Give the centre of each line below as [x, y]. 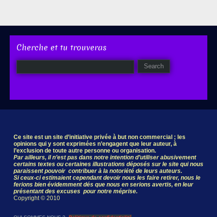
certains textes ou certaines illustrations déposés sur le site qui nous [108, 164]
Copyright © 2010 [37, 198]
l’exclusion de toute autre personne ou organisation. [85, 151]
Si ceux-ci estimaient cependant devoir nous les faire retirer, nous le [107, 178]
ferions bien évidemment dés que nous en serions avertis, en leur [103, 185]
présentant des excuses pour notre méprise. [76, 192]
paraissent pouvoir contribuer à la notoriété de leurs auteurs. [98, 171]
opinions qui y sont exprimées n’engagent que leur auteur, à [95, 144]
